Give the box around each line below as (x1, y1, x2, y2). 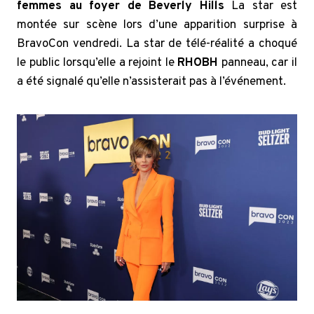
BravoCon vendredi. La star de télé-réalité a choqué (17, 36, 297, 52)
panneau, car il (218, 55, 298, 71)
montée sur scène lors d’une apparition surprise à (17, 17, 297, 33)
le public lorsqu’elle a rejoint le (17, 55, 178, 71)
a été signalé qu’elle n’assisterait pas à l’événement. (17, 74, 286, 90)
